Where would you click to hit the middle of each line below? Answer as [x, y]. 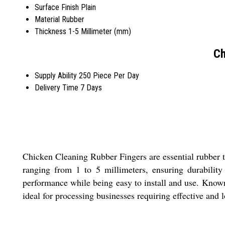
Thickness [50, 32]
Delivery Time [57, 88]
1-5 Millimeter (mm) [100, 32]
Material [47, 20]
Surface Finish [57, 8]
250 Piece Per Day [109, 76]
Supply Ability [56, 76]
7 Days [91, 88]
